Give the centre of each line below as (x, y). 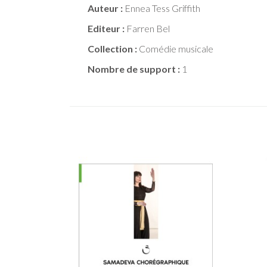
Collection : (112, 49)
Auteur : (105, 8)
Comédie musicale (175, 49)
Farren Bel (147, 29)
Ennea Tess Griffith (162, 8)
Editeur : (106, 29)
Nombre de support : (134, 69)
